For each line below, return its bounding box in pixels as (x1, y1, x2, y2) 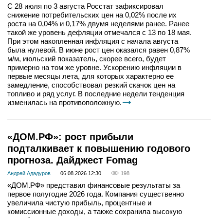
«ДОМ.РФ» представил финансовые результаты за (7, 181, 180, 189)
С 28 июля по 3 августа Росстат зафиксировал (7, 2, 163, 11)
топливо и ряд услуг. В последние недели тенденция (7, 90, 184, 98)
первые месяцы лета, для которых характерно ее (7, 72, 174, 81)
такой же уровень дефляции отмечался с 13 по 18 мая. (7, 28, 192, 37)
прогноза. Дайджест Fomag (7, 155, 138, 166)
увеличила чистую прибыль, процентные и (7, 198, 151, 207)
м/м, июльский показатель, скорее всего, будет (7, 54, 166, 63)
